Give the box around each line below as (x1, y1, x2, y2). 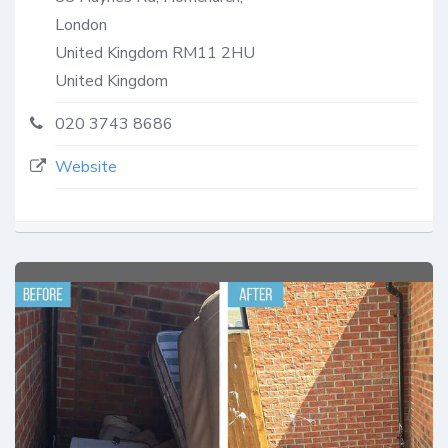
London (55, 13, 107, 36)
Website (55, 155, 117, 178)
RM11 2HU (172, 41, 255, 64)
